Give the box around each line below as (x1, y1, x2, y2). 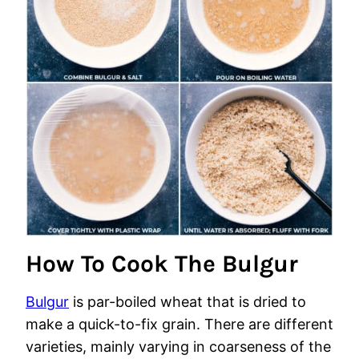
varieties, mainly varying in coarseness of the (26, 338, 331, 355)
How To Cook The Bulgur (26, 249, 298, 278)
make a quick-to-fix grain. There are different (26, 316, 333, 333)
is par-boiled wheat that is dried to (69, 293, 306, 310)
